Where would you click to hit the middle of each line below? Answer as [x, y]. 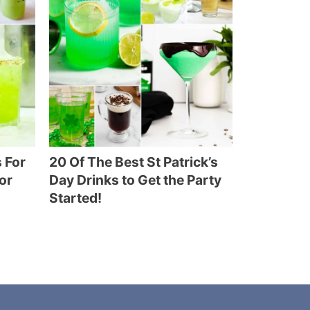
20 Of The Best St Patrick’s [134, 162]
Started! [75, 198]
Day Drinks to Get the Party [135, 180]
